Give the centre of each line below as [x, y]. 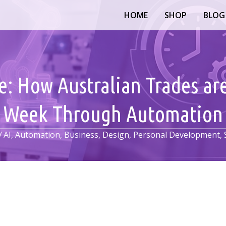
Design [116, 135]
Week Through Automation [113, 114]
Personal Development [176, 135]
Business [81, 135]
